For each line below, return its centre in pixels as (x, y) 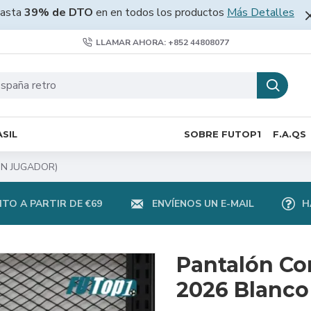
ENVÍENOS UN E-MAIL (203, 203)
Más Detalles (261, 12)
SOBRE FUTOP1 (222, 134)
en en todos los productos (160, 12)
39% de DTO (59, 12)
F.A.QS (289, 134)
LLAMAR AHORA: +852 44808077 (162, 42)
